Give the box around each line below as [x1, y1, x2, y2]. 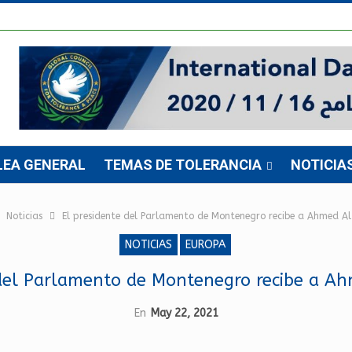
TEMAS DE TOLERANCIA [104, 156, 262, 173]
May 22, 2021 [150, 306, 218, 320]
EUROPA [185, 238, 225, 251]
